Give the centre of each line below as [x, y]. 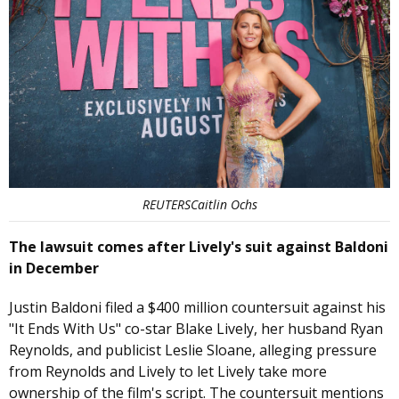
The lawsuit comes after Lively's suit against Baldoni [199, 247]
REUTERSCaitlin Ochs [199, 205]
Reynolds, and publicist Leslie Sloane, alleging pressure [193, 350]
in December [54, 269]
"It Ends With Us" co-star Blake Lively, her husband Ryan [196, 329]
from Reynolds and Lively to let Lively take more [168, 372]
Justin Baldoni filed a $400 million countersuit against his [197, 308]
